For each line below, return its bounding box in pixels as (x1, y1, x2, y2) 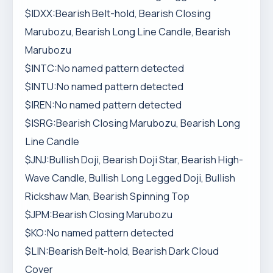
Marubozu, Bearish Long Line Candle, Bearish (25, 25, 230, 38)
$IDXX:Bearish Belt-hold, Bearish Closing (25, 7, 211, 20)
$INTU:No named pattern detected (25, 80, 183, 93)
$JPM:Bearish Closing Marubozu (25, 208, 172, 221)
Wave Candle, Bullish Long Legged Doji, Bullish (25, 171, 235, 185)
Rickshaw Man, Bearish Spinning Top (25, 190, 190, 203)
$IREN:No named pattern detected (25, 98, 182, 112)
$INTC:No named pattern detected (25, 62, 184, 75)
